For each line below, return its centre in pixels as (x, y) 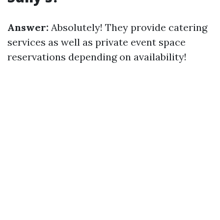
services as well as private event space (96, 42)
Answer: (28, 27)
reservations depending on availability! (97, 57)
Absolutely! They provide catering (128, 27)
